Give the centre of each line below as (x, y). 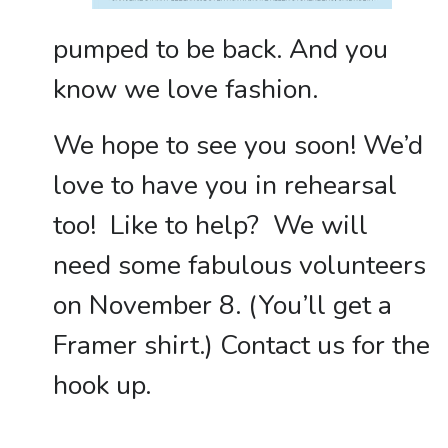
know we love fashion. (185, 89)
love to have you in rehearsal (224, 185)
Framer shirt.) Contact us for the (241, 345)
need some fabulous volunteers (239, 265)
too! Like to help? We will (210, 225)
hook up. (101, 385)
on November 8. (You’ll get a (222, 305)
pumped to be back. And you (220, 49)
